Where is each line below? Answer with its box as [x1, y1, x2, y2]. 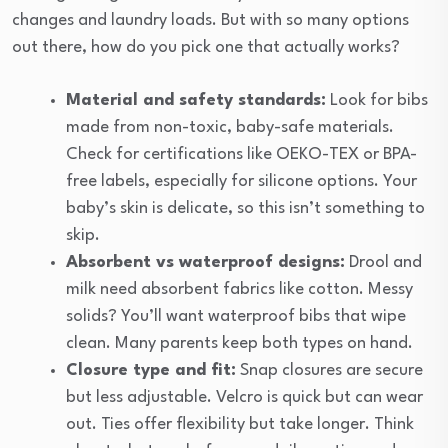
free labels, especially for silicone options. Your [66, 173, 417, 191]
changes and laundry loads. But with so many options [12, 12, 409, 30]
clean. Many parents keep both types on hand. [66, 335, 413, 353]
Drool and [345, 254, 422, 272]
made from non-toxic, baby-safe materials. [66, 119, 394, 137]
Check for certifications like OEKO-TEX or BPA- [66, 146, 417, 164]
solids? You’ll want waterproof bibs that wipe [66, 308, 406, 326]
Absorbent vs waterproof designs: [66, 254, 345, 272]
